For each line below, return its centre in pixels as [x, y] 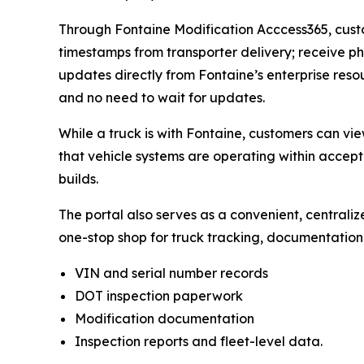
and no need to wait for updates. [162, 97]
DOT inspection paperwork [159, 296]
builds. [78, 179]
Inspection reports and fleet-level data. [199, 341]
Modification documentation [165, 318]
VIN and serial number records [171, 273]
